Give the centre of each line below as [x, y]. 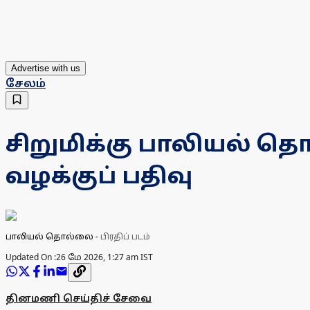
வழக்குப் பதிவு [99, 174]
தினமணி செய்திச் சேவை [79, 298]
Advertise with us [46, 69]
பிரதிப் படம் [125, 237]
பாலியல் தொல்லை [49, 237]
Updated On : [31, 257]
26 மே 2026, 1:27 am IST [104, 257]
